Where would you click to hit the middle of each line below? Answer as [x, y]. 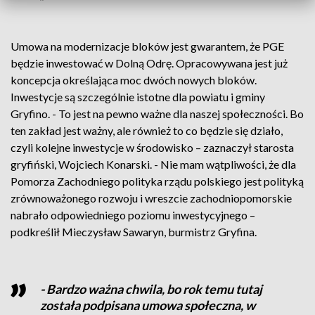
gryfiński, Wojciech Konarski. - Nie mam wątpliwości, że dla [153, 164]
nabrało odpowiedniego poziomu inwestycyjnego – [133, 215]
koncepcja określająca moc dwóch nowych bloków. [134, 80]
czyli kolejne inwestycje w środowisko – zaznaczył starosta [152, 147]
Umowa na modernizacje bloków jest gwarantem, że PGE [147, 46]
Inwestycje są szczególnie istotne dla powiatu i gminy [138, 97]
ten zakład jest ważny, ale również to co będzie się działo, [147, 130]
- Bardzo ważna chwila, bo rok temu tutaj [151, 289]
